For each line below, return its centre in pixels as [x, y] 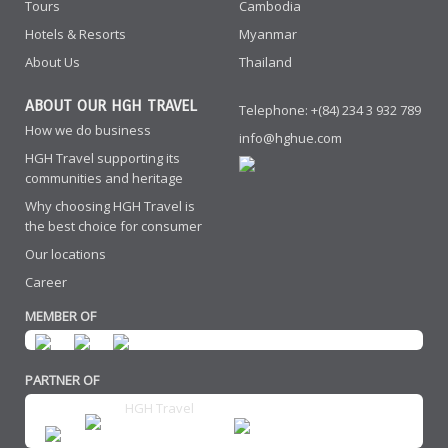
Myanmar [268, 34]
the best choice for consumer [113, 226]
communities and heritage [104, 178]
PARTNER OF [62, 380]
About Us [52, 62]
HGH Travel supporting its [102, 158]
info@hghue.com [290, 138]
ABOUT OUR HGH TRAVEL [111, 105]
